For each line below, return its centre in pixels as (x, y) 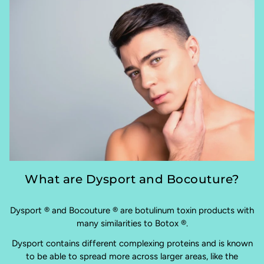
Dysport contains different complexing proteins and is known (132, 244)
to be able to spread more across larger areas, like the (132, 257)
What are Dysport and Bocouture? (132, 179)
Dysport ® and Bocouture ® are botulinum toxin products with (132, 211)
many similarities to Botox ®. (132, 224)
